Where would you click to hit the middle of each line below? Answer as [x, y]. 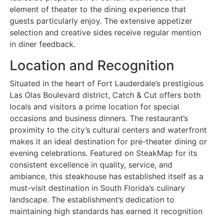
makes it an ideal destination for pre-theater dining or [108, 141]
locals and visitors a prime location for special [94, 106]
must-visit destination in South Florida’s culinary [97, 188]
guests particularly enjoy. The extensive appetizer [101, 21]
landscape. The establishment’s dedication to [92, 199]
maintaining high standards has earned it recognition [106, 211]
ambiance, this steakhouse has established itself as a [107, 176]
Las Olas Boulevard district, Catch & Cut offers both [105, 95]
